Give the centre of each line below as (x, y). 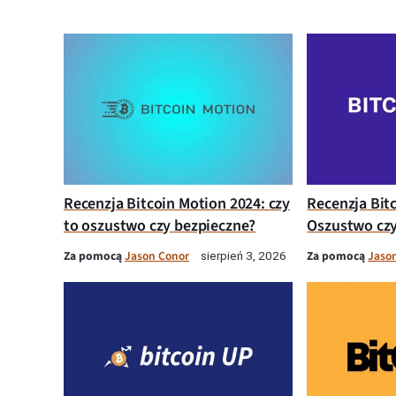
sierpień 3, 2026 (244, 255)
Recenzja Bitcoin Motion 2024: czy (177, 203)
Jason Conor (157, 255)
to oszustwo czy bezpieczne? (160, 225)
